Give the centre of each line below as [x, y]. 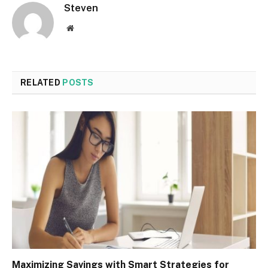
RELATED [42, 83]
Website [86, 28]
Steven [81, 8]
